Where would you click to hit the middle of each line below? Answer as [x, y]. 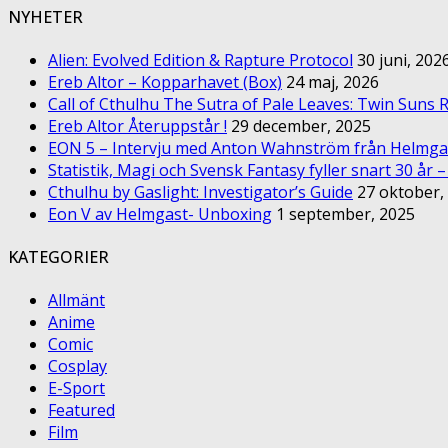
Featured [81, 410]
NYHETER [45, 16]
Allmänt [76, 300]
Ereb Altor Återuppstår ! [137, 125]
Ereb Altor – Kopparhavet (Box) [165, 81]
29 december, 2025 [301, 125]
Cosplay [77, 366]
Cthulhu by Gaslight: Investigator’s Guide [200, 191]
